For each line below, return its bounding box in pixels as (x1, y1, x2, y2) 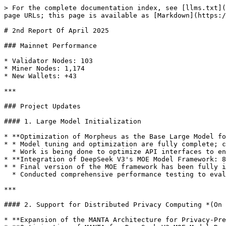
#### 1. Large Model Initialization (4, 118, 141, 125)
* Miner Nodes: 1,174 (4, 65, 85, 72)
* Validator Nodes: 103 (4, 57, 93, 65)
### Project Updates (4, 102, 81, 110)
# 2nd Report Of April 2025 (4, 27, 109, 34)
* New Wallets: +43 (4, 72, 77, 80)
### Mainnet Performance (4, 42, 97, 49)
